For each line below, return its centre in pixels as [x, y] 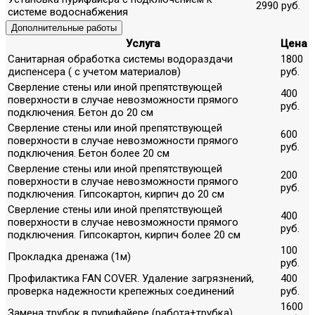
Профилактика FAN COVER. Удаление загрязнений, [131, 278]
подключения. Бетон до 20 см [81, 112]
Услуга [143, 43]
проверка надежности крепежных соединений [121, 291]
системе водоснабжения [68, 12]
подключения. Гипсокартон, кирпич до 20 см [116, 194]
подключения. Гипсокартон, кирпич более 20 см [124, 234]
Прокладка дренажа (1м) [69, 256]
